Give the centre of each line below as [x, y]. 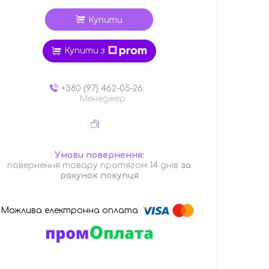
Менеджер [102, 98]
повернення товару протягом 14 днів [94, 165]
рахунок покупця [99, 175]
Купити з [84, 51]
